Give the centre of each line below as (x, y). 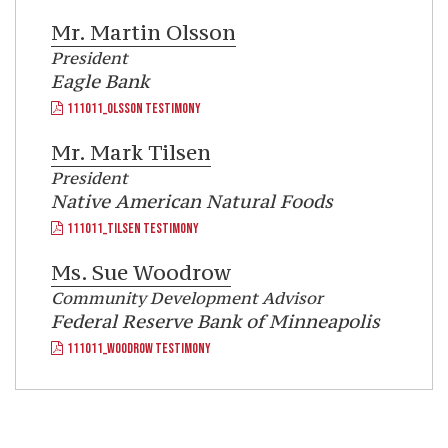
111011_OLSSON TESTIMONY (132, 109)
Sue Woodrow (159, 273)
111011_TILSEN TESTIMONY (131, 229)
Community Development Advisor (187, 298)
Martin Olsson (160, 33)
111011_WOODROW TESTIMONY (137, 349)
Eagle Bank (100, 81)
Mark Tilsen (148, 153)
